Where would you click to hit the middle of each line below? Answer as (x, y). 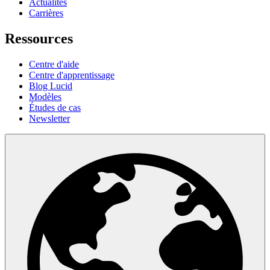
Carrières (46, 13)
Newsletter (49, 118)
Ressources (39, 38)
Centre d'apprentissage (72, 75)
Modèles (45, 96)
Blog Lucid (51, 86)
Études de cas (55, 107)
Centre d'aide (54, 64)
